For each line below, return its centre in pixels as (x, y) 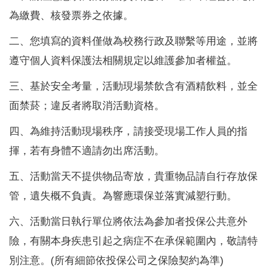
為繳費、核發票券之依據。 (71, 15)
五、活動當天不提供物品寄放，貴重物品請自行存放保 (133, 176)
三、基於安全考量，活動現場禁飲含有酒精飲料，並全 (133, 86)
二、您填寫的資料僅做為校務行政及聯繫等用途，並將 (133, 41)
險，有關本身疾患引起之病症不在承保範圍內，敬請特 (133, 240)
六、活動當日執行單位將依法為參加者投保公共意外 (128, 221)
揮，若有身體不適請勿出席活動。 (87, 150)
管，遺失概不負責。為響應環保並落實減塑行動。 (123, 195)
